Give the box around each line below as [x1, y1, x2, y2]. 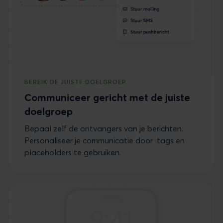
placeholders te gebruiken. [24, 147, 121, 158]
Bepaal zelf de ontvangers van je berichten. [24, 123, 183, 134]
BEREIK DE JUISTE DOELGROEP [24, 78, 126, 86]
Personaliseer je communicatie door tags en [24, 135, 185, 146]
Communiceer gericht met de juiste [24, 91, 190, 104]
